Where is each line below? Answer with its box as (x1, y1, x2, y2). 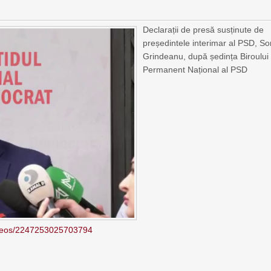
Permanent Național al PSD (143, 65, 248, 74)
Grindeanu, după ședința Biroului (143, 51, 269, 61)
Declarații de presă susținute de (143, 25, 264, 34)
